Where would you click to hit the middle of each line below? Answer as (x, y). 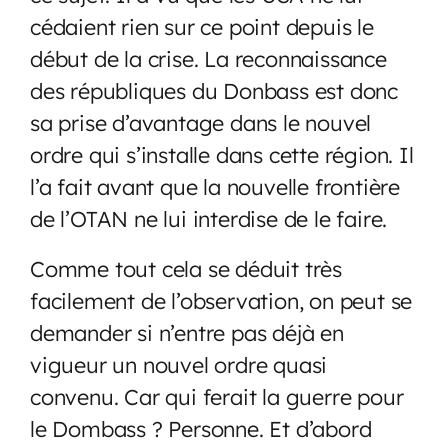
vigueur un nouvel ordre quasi (179, 364)
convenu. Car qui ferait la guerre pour (217, 396)
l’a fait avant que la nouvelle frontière (215, 186)
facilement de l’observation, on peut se (221, 300)
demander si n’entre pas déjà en (187, 332)
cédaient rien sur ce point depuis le (202, 26)
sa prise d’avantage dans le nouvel (201, 122)
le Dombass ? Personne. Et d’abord (201, 428)
